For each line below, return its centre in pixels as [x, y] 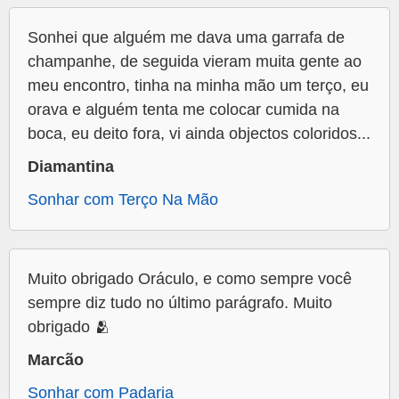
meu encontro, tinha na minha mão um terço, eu [198, 86]
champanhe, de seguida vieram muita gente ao [195, 62]
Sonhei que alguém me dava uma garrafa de [186, 38]
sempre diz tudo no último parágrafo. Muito [180, 303]
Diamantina [71, 167]
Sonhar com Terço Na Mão [123, 200]
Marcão [56, 360]
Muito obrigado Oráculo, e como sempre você [190, 279]
